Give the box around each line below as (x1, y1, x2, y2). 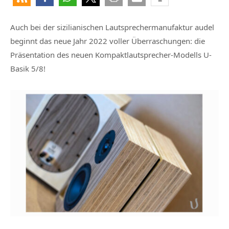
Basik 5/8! (10, 63, 48, 74)
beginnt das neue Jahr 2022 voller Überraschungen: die (10, 36, 205, 47)
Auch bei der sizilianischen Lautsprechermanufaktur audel (10, 22, 214, 33)
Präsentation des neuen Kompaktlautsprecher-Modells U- (10, 50, 212, 60)
